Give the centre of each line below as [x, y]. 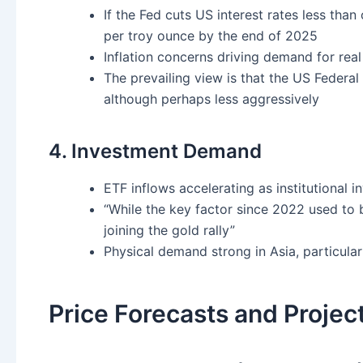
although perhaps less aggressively [211, 98]
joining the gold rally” [169, 230]
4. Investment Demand [155, 151]
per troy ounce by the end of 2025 [211, 35]
